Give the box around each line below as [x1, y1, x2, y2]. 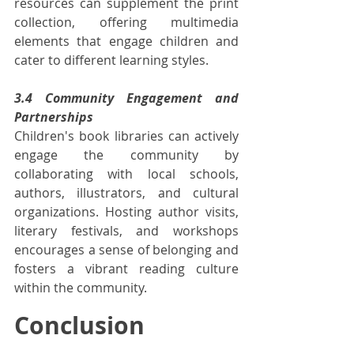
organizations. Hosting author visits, [14, 202, 239, 220]
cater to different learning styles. [14, 51, 209, 69]
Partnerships [14, 107, 93, 126]
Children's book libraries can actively [14, 126, 239, 145]
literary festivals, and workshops [14, 221, 239, 239]
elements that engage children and [14, 32, 239, 50]
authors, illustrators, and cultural [14, 183, 239, 201]
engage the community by [14, 145, 239, 164]
